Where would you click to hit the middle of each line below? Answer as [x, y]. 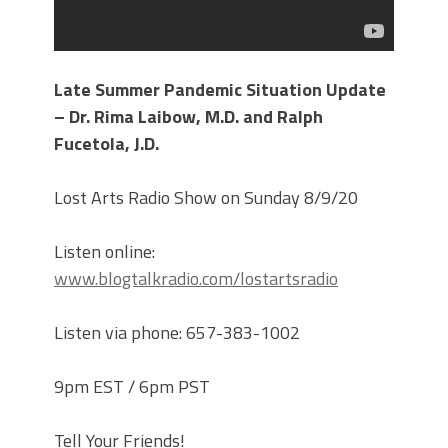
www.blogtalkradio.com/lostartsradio [196, 279]
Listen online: [104, 252]
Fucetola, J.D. [106, 144]
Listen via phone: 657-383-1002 [177, 333]
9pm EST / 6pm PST [132, 387]
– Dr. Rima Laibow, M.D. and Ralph [188, 117]
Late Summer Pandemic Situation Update [220, 90]
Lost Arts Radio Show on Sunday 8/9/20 [206, 198]
